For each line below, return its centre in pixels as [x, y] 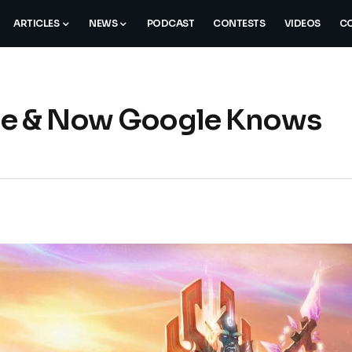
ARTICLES [37, 24]
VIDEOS [302, 24]
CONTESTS [239, 24]
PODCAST [170, 24]
